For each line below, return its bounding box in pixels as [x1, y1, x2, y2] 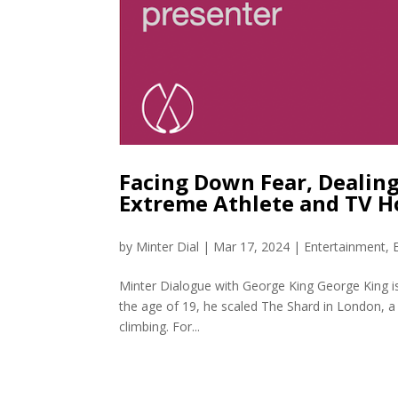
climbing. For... [119, 318, 201, 336]
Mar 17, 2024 [213, 238, 291, 256]
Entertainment [304, 238, 386, 256]
